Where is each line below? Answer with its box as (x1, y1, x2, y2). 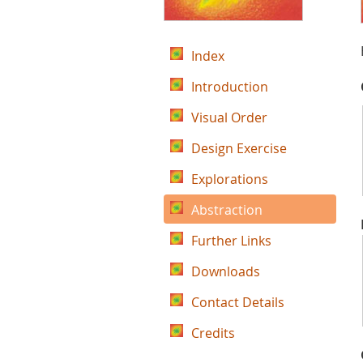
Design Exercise (191, 139, 287, 157)
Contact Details (191, 293, 284, 311)
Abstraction (191, 201, 263, 219)
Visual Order (191, 109, 267, 126)
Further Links (191, 232, 271, 250)
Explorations (191, 170, 268, 188)
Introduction (191, 78, 268, 96)
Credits (191, 324, 235, 342)
